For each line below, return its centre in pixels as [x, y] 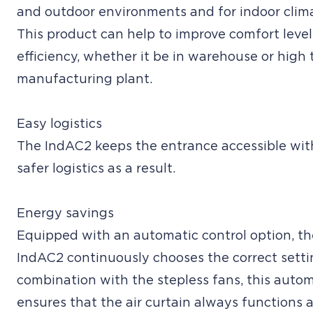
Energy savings [65, 214]
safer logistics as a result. [96, 169]
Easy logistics [59, 124]
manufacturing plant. [85, 80]
